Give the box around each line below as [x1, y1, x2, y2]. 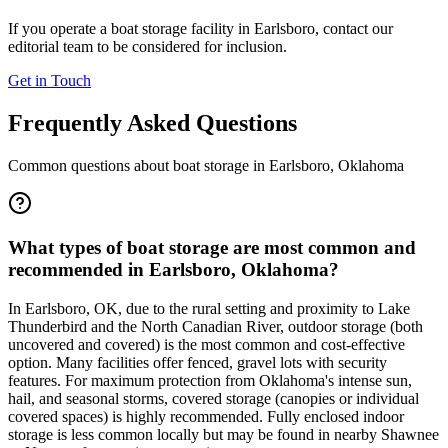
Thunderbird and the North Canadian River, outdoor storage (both [8, 318, 423, 335]
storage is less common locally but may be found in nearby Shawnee [8, 426, 439, 443]
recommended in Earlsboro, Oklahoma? [8, 259, 339, 281]
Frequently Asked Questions [8, 109, 297, 136]
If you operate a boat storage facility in [8, 19, 254, 37]
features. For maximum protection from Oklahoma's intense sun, [8, 372, 412, 389]
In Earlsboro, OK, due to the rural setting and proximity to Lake [8, 300, 410, 317]
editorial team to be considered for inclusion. [8, 37, 287, 55]
